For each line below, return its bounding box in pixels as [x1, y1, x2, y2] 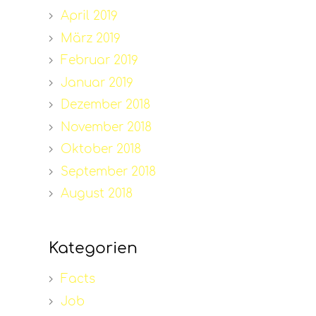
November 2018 [60, 120, 152, 134]
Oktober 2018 [60, 142, 141, 157]
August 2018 [60, 187, 133, 201]
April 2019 [60, 9, 118, 23]
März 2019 [60, 31, 121, 45]
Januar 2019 [60, 75, 133, 90]
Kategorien [48, 240, 138, 257]
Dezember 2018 [60, 98, 150, 112]
